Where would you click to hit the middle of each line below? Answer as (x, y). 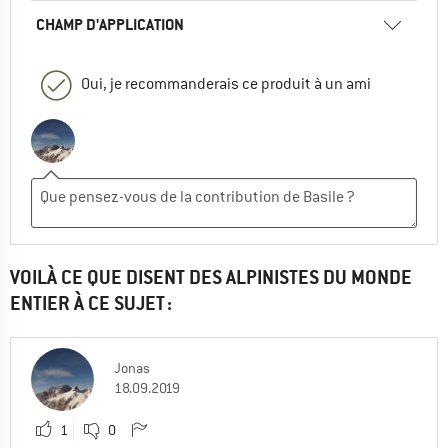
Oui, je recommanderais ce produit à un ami (226, 83)
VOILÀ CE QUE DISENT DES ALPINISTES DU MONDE (211, 277)
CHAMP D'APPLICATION (110, 24)
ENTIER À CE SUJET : (91, 303)
